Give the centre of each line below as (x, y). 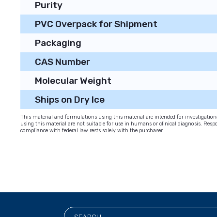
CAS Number (62, 62)
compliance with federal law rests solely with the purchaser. (92, 131)
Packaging (58, 43)
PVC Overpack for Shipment (96, 24)
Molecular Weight (73, 81)
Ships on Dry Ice (70, 100)
